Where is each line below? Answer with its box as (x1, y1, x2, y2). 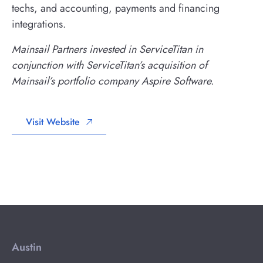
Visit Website (26, 115, 80, 129)
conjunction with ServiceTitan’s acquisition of (12, 58, 207, 73)
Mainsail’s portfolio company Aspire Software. (12, 73, 214, 89)
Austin (12, 240, 42, 255)
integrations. (12, 16, 66, 32)
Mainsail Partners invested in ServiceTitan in (12, 42, 203, 57)
